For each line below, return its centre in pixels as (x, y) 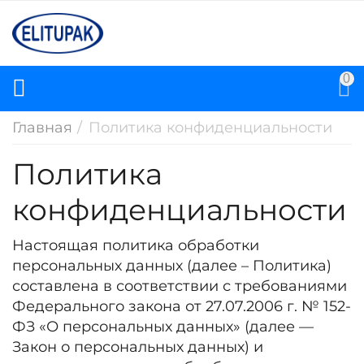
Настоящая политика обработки (136, 245)
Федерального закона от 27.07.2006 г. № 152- (182, 306)
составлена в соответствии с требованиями (180, 286)
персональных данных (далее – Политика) (172, 266)
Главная (42, 128)
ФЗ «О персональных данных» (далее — (163, 327)
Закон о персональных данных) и (138, 347)
